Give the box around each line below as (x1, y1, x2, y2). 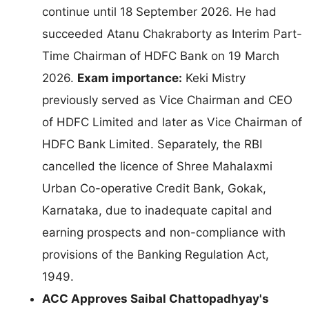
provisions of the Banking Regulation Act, (42, 247, 269, 261)
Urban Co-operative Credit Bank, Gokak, (42, 181, 266, 195)
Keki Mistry (182, 70, 246, 85)
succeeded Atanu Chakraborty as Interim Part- (42, 26, 302, 41)
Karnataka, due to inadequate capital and (42, 203, 272, 217)
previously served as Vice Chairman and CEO (42, 92, 292, 107)
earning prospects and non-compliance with (42, 225, 286, 239)
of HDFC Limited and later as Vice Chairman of (42, 114, 302, 129)
